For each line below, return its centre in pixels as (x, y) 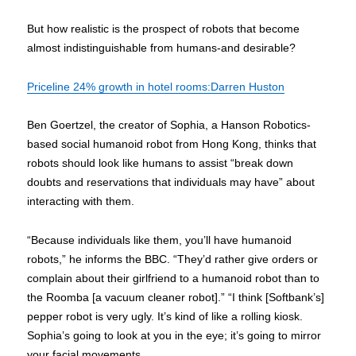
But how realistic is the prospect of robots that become (164, 29)
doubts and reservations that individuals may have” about (171, 182)
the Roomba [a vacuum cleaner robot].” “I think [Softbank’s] (176, 297)
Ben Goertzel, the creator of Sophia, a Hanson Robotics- (169, 125)
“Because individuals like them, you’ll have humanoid (160, 240)
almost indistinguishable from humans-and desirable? (162, 48)
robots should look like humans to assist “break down (161, 163)
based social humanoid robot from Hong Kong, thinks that (172, 144)
